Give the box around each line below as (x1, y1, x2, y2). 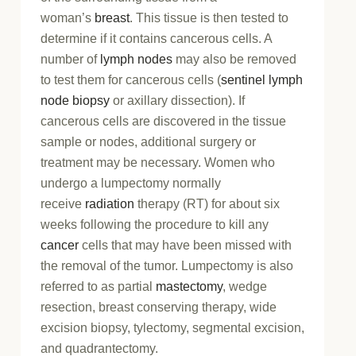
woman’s (41, 10, 95, 25)
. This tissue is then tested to (130, 10, 289, 25)
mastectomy (156, 279, 223, 293)
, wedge (222, 279, 268, 293)
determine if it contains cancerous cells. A (41, 31, 273, 45)
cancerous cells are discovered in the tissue (41, 114, 287, 128)
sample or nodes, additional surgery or (41, 134, 257, 149)
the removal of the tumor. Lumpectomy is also (41, 258, 294, 273)
